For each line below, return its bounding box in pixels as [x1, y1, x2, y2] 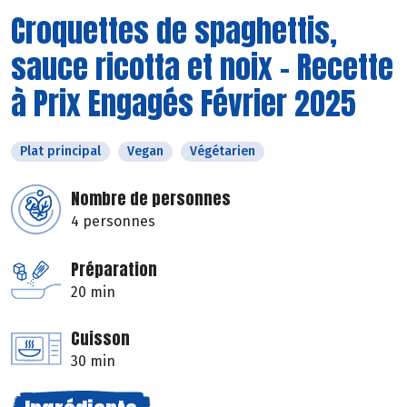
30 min [71, 352, 115, 370]
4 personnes [71, 212, 155, 230]
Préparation [71, 256, 157, 282]
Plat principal [20, 143, 101, 159]
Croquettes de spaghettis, [11, 6, 337, 54]
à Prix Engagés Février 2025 [11, 79, 356, 126]
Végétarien [190, 143, 255, 159]
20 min [71, 283, 115, 301]
